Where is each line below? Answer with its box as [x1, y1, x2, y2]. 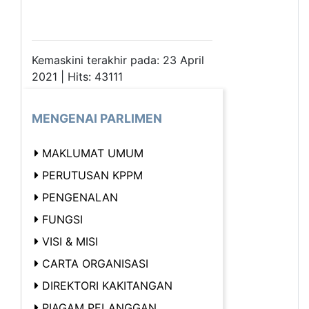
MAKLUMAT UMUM [42, 146, 143, 160]
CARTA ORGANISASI [42, 256, 148, 270]
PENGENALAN [42, 190, 118, 204]
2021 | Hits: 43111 [32, 69, 123, 83]
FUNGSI [42, 212, 83, 226]
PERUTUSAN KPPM [42, 168, 143, 182]
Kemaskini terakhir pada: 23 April [32, 52, 204, 67]
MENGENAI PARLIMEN [32, 110, 162, 126]
